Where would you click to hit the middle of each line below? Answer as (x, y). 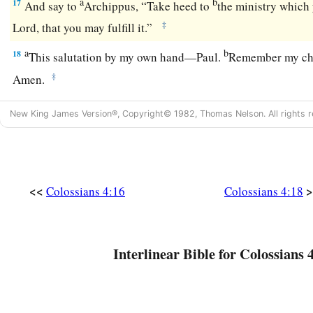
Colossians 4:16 (86, 191)
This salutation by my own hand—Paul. (126, 57)
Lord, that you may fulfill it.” (86, 27)
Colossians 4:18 (264, 191)
